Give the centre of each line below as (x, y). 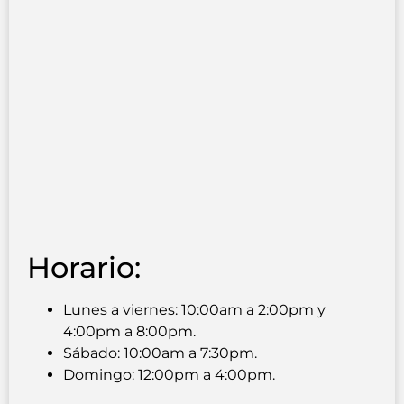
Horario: (84, 268)
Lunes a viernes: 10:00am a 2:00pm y (194, 310)
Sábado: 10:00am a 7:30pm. (160, 353)
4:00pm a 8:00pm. (129, 332)
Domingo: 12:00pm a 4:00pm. (169, 375)
